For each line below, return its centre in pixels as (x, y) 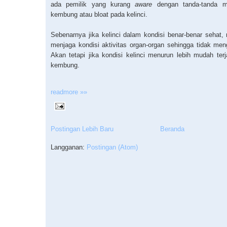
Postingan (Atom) (112, 147)
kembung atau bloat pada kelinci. (99, 14)
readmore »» (69, 92)
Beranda (172, 129)
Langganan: (69, 147)
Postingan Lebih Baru (82, 129)
